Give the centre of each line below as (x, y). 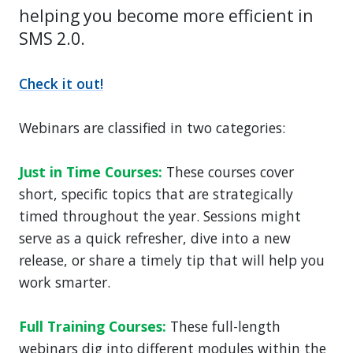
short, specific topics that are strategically (156, 193)
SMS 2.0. (52, 38)
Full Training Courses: (95, 326)
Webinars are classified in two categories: (152, 127)
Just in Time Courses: (93, 171)
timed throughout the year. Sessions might (160, 216)
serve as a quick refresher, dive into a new (155, 238)
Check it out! (61, 83)
